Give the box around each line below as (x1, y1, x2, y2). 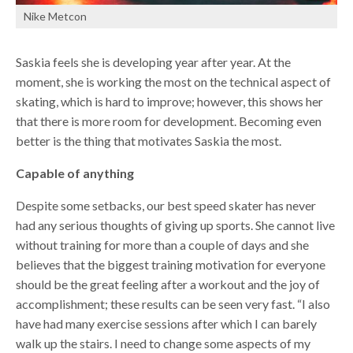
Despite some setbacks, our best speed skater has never (16, 197, 316, 213)
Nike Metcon (24, 9, 87, 23)
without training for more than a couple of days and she (16, 236, 309, 252)
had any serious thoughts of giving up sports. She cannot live (16, 217, 335, 232)
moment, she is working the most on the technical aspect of (16, 73, 331, 89)
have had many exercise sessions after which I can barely (16, 315, 317, 331)
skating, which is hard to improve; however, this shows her (16, 93, 323, 109)
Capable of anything (16, 165, 134, 180)
